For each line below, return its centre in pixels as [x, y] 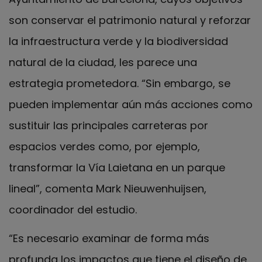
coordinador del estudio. [73, 210]
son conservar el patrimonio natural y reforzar [130, 20]
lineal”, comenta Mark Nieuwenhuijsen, [108, 189]
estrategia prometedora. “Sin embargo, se [120, 84]
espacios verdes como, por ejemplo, [104, 147]
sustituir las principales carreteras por [108, 126]
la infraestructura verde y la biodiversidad [118, 42]
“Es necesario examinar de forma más [109, 238]
